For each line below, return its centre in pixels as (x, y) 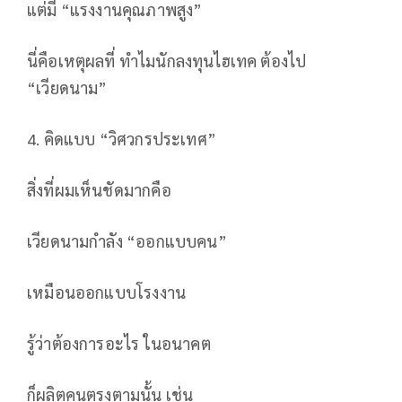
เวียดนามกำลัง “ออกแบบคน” (127, 241)
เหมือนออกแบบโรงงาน (107, 293)
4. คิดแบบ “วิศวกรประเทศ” (122, 139)
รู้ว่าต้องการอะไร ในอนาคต (119, 344)
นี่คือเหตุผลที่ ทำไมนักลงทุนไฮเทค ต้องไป (167, 61)
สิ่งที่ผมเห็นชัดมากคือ (99, 190)
